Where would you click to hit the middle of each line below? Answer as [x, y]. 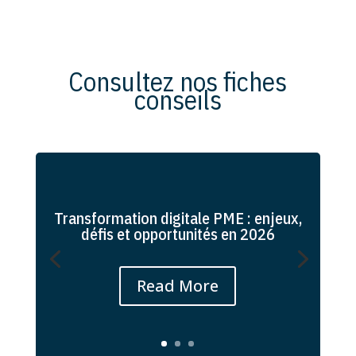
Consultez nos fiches [178, 81]
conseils [178, 99]
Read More [178, 285]
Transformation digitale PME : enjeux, [178, 218]
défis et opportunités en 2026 [178, 234]
